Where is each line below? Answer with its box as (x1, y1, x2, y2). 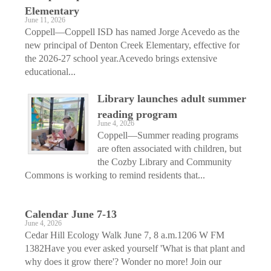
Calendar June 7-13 (25, 207, 117, 220)
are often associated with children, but (97, 143, 241, 154)
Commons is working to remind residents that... (25, 169, 205, 180)
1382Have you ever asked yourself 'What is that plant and (25, 243, 245, 253)
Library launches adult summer (97, 92, 246, 105)
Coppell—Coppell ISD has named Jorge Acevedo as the (25, 26, 240, 37)
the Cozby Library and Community (97, 156, 232, 167)
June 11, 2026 (25, 16, 65, 24)
